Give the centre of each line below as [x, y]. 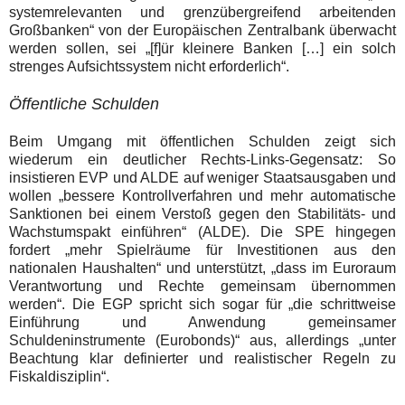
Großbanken [49, 30]
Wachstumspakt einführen [96, 231]
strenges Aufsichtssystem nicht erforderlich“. [149, 66]
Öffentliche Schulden [84, 104]
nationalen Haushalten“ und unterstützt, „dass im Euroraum [202, 268]
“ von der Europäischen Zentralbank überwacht [243, 30]
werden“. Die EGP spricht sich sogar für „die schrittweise [202, 304]
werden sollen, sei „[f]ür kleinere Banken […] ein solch [202, 48]
